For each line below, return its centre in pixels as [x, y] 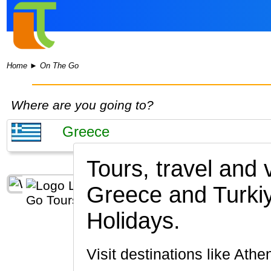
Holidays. [133, 221]
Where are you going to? [82, 105]
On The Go [60, 66]
